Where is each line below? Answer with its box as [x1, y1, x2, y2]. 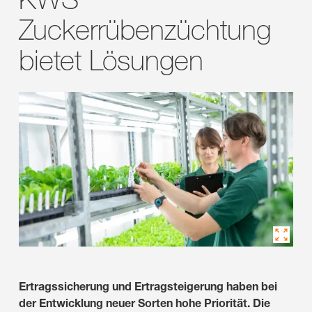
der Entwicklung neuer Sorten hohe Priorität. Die [19, 295, 270, 310]
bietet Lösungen [19, 42, 203, 77]
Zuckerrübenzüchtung [19, 12, 271, 47]
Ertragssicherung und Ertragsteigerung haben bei [19, 279, 277, 293]
